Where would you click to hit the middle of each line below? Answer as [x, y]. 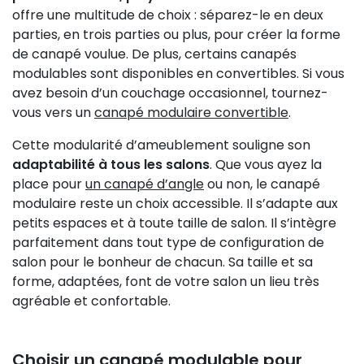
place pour [49, 184]
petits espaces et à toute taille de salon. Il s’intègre [174, 223]
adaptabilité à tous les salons [111, 164]
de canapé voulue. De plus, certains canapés [154, 54]
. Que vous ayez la [266, 164]
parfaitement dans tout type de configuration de [168, 242]
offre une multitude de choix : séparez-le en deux [168, 15]
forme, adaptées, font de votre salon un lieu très [166, 281]
